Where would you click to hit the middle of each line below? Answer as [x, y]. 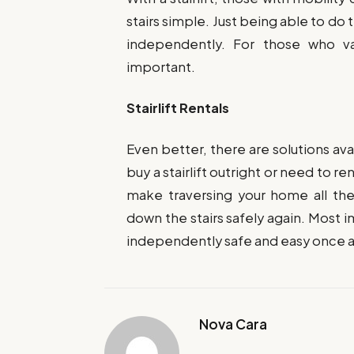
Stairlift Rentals [178, 108]
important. [161, 66]
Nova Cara [233, 324]
